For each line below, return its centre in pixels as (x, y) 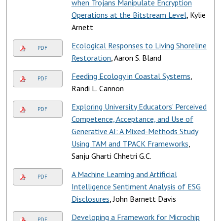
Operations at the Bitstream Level (129, 15)
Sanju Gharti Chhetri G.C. (111, 156)
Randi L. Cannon (97, 88)
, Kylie (196, 15)
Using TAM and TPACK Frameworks (130, 143)
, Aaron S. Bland (136, 57)
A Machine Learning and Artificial (124, 174)
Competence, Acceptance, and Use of (132, 119)
